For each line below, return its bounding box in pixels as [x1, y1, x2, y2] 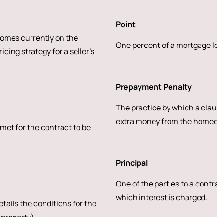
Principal [115, 157, 148, 168]
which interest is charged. [115, 192, 207, 202]
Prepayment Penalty [115, 81, 192, 92]
